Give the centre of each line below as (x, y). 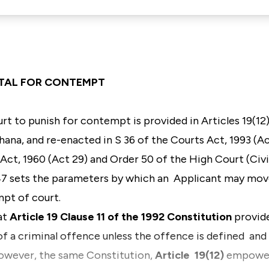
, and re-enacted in (68, 140)
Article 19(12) (191, 255)
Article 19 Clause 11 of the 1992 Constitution (122, 217)
